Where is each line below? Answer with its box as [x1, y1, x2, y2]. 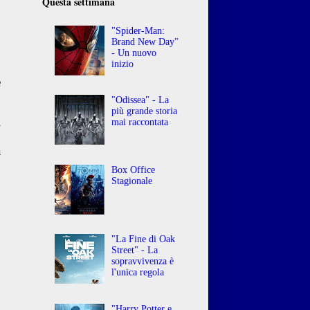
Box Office [111, 164, 156, 175]
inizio [111, 58, 134, 69]
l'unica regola [111, 267, 165, 278]
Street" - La [111, 245, 158, 256]
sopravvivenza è [111, 256, 174, 267]
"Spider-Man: [111, 25, 165, 36]
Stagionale [111, 175, 153, 186]
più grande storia [111, 106, 178, 117]
